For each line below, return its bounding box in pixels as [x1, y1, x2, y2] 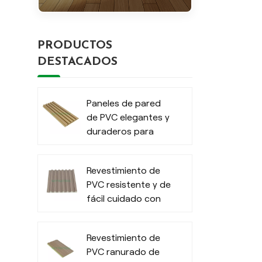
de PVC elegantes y [86, 112, 170, 123]
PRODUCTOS [37, 40, 112, 52]
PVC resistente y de [86, 179, 171, 189]
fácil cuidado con [86, 193, 161, 204]
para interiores [86, 221, 150, 232]
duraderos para [86, 126, 154, 137]
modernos [86, 154, 130, 165]
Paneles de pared [86, 98, 161, 109]
